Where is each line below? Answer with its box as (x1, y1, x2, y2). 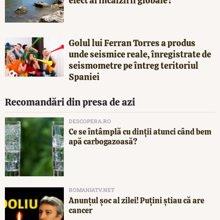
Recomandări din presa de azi (5, 96, 135, 109)
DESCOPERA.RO (69, 117, 111, 125)
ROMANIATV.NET (69, 186, 114, 194)
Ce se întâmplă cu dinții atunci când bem (69, 127, 212, 137)
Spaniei (69, 71, 100, 83)
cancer (69, 205, 92, 216)
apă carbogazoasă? (69, 137, 137, 147)
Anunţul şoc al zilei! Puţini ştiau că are (69, 195, 204, 206)
